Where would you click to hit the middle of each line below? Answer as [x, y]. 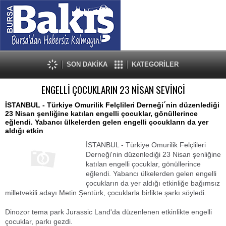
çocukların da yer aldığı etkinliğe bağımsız [153, 183]
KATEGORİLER [155, 64]
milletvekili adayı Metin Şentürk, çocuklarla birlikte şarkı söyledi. [106, 193]
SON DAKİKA [87, 64]
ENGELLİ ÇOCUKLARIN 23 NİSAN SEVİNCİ [113, 90]
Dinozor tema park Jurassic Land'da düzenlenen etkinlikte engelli [108, 212]
